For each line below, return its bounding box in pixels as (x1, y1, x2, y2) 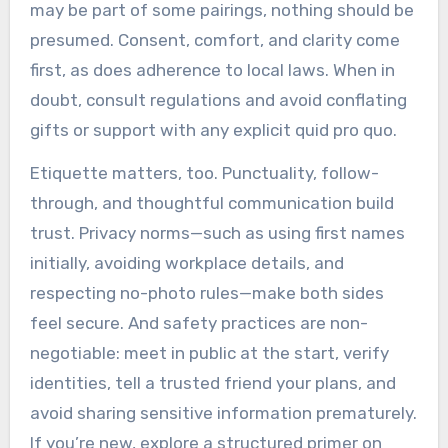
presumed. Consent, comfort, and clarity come (29, 29, 400, 50)
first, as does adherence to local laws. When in (29, 59, 395, 80)
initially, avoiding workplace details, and (29, 252, 344, 273)
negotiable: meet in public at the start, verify (29, 342, 389, 363)
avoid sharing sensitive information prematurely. (29, 402, 417, 423)
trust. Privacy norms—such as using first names (29, 222, 405, 243)
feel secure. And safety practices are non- (29, 312, 368, 333)
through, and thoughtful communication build (29, 192, 394, 213)
